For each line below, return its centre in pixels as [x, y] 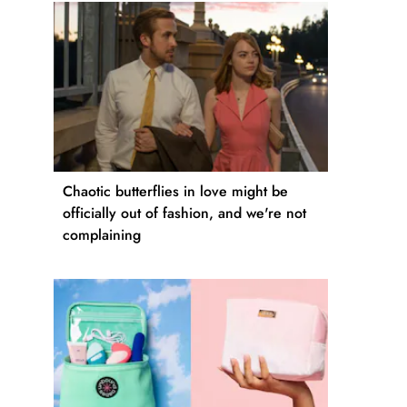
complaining [102, 235]
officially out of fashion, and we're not [184, 213]
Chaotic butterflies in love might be [175, 192]
